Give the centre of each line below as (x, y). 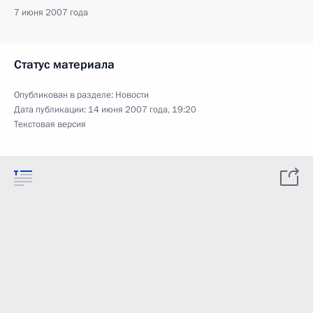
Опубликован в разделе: (65, 95)
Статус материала (64, 65)
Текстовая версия (50, 124)
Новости (132, 95)
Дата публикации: (51, 110)
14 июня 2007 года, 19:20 (142, 110)
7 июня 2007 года (51, 13)
